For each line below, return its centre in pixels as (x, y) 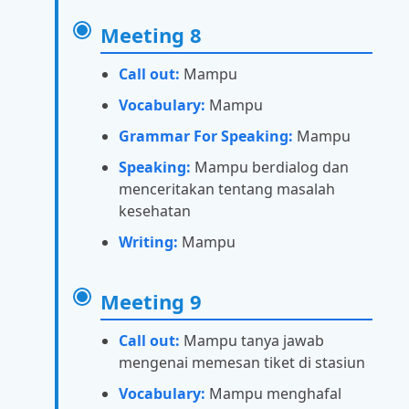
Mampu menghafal (273, 394)
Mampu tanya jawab (252, 341)
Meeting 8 (151, 35)
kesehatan (155, 211)
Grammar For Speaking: (206, 136)
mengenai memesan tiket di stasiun (242, 363)
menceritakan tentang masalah (227, 189)
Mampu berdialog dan (270, 168)
